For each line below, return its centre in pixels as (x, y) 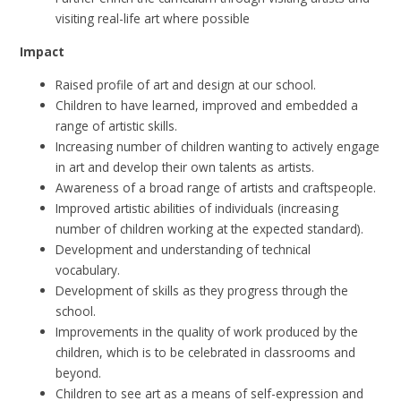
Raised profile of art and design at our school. (188, 84)
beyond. (81, 372)
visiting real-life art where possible (153, 19)
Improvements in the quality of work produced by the (207, 331)
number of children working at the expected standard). (210, 228)
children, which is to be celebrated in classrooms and (206, 352)
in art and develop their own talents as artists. (187, 166)
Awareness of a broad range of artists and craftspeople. (216, 187)
